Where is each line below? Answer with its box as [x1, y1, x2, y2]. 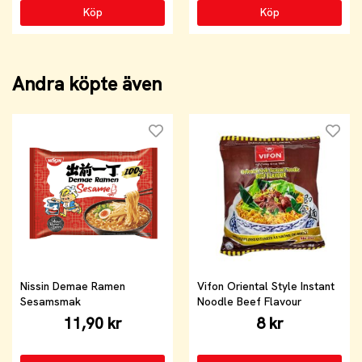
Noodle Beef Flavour [197, 293, 301, 309]
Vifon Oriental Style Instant [197, 278, 335, 293]
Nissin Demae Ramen [20, 278, 125, 293]
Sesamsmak [20, 293, 81, 309]
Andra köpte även [12, 71, 162, 96]
